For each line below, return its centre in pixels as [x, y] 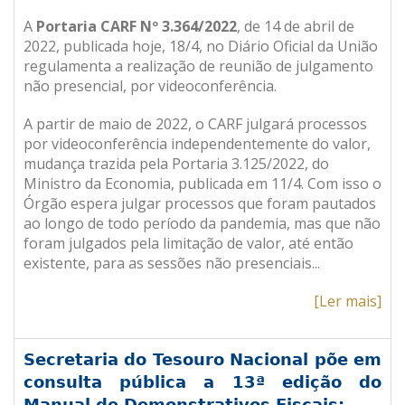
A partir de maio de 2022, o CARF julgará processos [195, 124]
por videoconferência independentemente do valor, [197, 144]
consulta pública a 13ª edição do [202, 382]
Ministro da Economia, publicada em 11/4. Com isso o [202, 184]
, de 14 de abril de [296, 26]
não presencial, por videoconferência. [150, 86]
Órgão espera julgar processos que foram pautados [200, 203]
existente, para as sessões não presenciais [168, 263]
